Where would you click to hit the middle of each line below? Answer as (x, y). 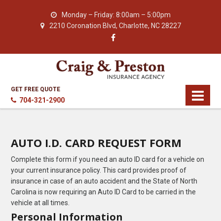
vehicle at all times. (40, 203)
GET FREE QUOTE (36, 89)
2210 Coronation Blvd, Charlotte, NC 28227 (115, 26)
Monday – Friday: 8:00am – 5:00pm (116, 15)
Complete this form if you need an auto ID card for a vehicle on (108, 159)
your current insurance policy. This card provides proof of (99, 170)
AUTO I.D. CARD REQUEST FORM (96, 142)
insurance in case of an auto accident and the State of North (104, 181)
